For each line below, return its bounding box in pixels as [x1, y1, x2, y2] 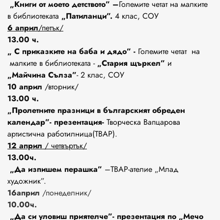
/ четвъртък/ [45, 140, 87, 152]
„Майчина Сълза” [7, 69, 77, 81]
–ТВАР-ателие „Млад [102, 164, 178, 175]
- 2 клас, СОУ [77, 69, 124, 81]
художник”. [7, 175, 46, 187]
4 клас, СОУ [112, 10, 159, 22]
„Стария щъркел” [97, 57, 165, 69]
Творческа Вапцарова [107, 116, 180, 128]
